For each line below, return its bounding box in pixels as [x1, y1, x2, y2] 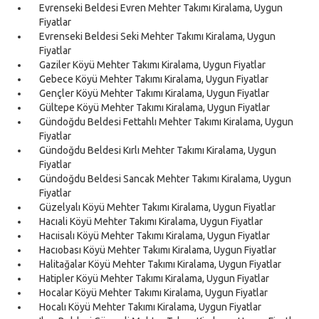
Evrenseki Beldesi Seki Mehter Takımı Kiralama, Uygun [39, 30, 276, 42]
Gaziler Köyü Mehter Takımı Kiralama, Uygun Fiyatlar [39, 58, 266, 70]
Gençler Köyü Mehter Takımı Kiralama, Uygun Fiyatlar [39, 87, 269, 99]
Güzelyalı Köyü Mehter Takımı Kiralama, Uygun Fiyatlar [39, 201, 276, 213]
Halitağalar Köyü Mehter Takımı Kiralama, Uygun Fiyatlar [39, 258, 281, 270]
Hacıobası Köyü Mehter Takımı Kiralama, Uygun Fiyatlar [39, 244, 276, 256]
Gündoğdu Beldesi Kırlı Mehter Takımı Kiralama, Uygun [39, 144, 276, 156]
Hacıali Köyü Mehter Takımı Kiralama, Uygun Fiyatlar [39, 215, 263, 227]
